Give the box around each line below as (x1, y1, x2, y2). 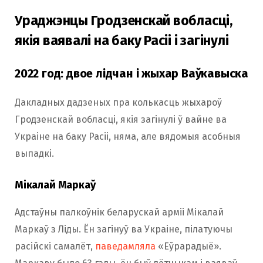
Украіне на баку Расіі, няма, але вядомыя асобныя (15, 131, 241, 143)
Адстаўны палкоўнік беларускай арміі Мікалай (15, 207, 224, 218)
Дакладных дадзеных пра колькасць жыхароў (15, 97, 222, 109)
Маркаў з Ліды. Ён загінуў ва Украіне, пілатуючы (15, 224, 232, 235)
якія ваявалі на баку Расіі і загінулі (15, 32, 229, 49)
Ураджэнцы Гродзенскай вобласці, (15, 12, 232, 29)
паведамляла (95, 241, 156, 252)
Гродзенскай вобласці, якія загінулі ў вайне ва (15, 114, 227, 126)
